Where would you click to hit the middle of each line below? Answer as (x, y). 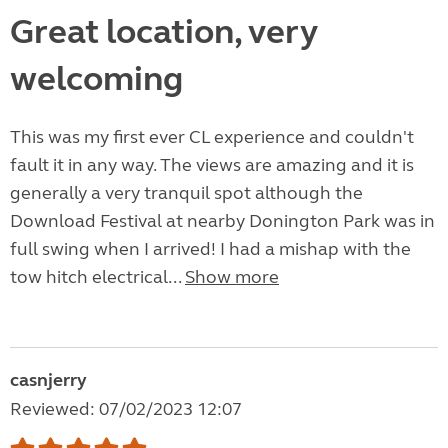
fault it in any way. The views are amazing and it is (212, 165)
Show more (232, 277)
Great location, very (163, 32)
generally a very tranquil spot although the (186, 193)
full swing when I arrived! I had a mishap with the (210, 249)
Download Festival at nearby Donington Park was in (222, 221)
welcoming (96, 79)
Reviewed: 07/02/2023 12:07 (126, 409)
